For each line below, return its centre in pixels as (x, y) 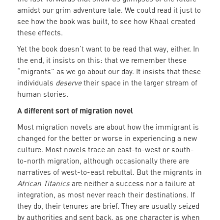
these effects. (40, 33)
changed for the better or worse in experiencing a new (107, 138)
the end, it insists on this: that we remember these (102, 60)
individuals (36, 83)
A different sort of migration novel (75, 110)
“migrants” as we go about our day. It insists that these (109, 71)
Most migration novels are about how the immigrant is (108, 127)
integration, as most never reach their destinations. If (106, 195)
